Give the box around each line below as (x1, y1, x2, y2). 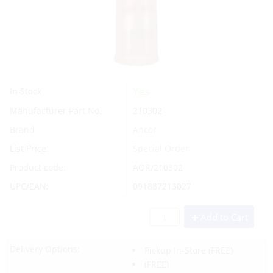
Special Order (132, 142, 189, 154)
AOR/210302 (132, 161, 183, 173)
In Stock (10, 85, 41, 97)
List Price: (10, 142, 49, 154)
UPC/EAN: (10, 180, 49, 192)
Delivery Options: (10, 243, 80, 255)
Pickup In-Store (144, 244, 206, 256)
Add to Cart (200, 210, 248, 223)
